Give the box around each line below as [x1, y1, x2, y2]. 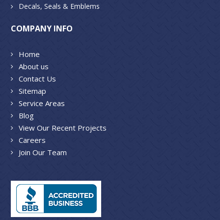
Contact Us [19, 73, 56, 83]
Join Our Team [19, 147, 67, 157]
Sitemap [19, 85, 47, 96]
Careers [19, 135, 46, 145]
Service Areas [19, 98, 65, 108]
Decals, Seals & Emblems [19, 1, 100, 11]
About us [19, 61, 49, 71]
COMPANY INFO [11, 23, 73, 34]
